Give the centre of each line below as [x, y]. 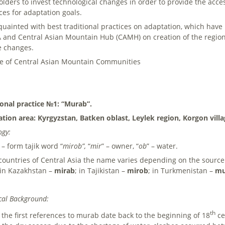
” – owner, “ [120, 146]
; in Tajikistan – [101, 171]
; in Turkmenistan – [182, 171]
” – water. [162, 146]
